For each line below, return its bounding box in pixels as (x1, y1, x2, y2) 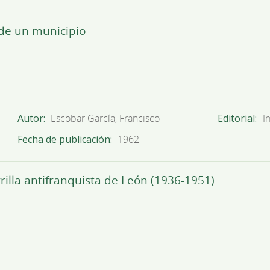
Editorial (217, 111, 255, 125)
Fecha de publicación (17, 133, 110, 146)
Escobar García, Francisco (51, 111, 160, 125)
